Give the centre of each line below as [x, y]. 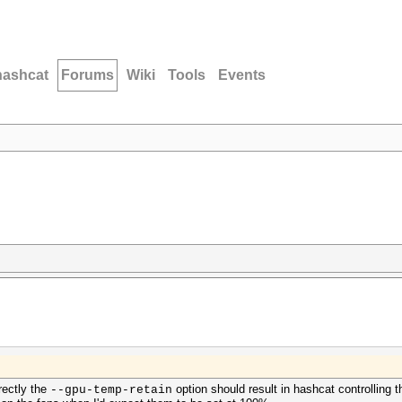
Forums [87, 75]
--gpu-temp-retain [111, 390]
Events [242, 75]
